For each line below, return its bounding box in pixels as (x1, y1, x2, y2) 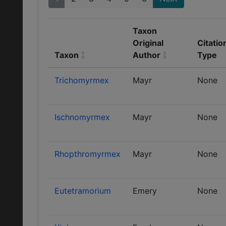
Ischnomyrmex (54, 112, 110, 122)
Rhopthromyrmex (54, 149, 121, 159)
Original (133, 38, 163, 48)
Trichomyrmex (54, 75, 109, 85)
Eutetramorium (54, 186, 111, 196)
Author (133, 50, 160, 60)
